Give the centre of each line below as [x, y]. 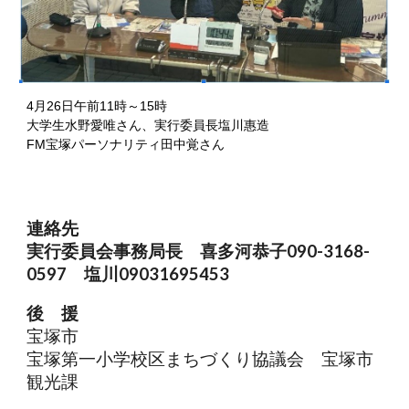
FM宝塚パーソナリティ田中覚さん [126, 145]
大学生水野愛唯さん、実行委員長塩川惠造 [155, 126]
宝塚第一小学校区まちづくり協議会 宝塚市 [200, 359]
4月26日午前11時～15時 [104, 106]
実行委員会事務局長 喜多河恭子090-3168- [199, 251]
